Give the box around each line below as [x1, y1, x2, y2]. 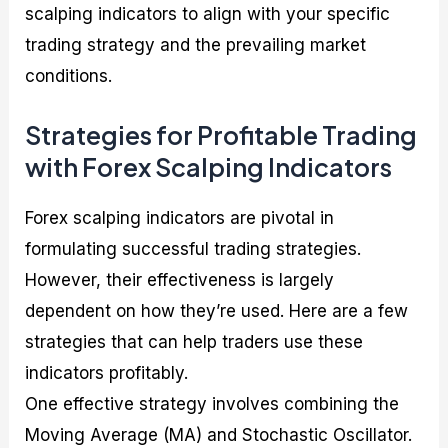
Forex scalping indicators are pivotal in [25, 208, 335, 229]
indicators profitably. [25, 363, 189, 384]
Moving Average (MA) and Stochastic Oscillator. [25, 425, 413, 446]
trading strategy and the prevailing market [25, 34, 367, 55]
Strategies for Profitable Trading [25, 119, 418, 152]
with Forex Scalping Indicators [25, 151, 393, 184]
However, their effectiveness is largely [25, 270, 335, 291]
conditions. [25, 65, 113, 86]
